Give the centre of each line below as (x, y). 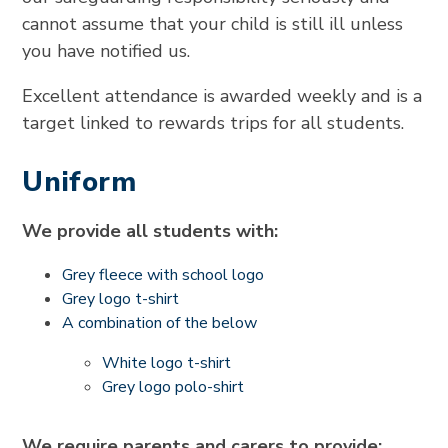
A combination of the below (160, 323)
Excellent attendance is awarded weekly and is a (222, 96)
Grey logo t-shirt (121, 299)
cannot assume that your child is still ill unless (213, 24)
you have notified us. (106, 51)
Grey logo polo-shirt (173, 387)
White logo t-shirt (167, 363)
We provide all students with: (150, 231)
